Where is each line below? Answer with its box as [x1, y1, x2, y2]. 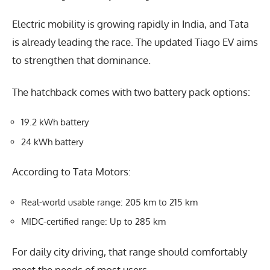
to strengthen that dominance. [12, 54, 151, 67]
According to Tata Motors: [12, 165, 131, 178]
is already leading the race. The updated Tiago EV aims [12, 36, 258, 49]
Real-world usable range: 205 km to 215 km [21, 196, 198, 208]
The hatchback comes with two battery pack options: [12, 85, 250, 98]
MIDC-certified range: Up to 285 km [21, 216, 166, 228]
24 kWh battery [21, 136, 83, 148]
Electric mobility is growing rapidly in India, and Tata [12, 17, 249, 31]
